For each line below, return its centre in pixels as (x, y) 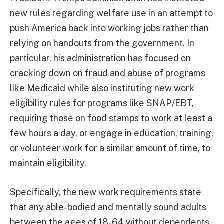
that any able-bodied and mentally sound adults (108, 207)
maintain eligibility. (48, 163)
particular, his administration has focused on (100, 58)
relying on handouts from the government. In (102, 43)
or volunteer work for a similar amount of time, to (110, 148)
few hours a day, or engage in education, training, (112, 133)
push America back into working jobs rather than (109, 28)
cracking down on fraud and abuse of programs (108, 73)
